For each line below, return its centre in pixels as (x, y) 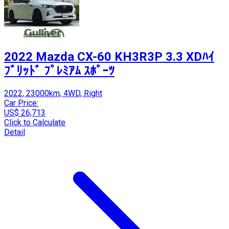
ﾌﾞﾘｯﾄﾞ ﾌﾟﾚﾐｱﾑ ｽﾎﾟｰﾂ (59, 71)
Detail (15, 132)
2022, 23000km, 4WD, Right (53, 94)
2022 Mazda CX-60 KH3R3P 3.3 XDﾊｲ (109, 57)
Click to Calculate (35, 123)
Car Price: (21, 103)
